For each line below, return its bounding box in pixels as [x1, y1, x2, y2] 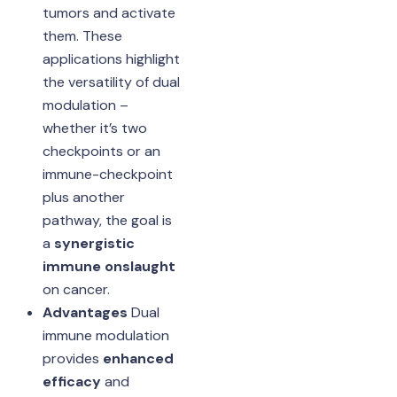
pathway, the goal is [42, 210, 172, 230]
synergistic [53, 233, 135, 253]
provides [42, 348, 103, 368]
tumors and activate [42, 3, 175, 22]
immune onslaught [42, 256, 175, 276]
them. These [42, 26, 122, 45]
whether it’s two [42, 118, 147, 137]
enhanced [102, 348, 174, 368]
